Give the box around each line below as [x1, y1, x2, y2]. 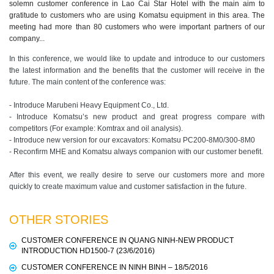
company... [9, 34, 45, 43]
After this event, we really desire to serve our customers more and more [9, 171, 265, 180]
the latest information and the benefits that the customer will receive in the [9, 66, 265, 75]
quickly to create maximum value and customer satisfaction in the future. [9, 182, 246, 191]
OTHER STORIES [9, 213, 108, 227]
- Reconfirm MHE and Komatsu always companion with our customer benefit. [9, 147, 265, 157]
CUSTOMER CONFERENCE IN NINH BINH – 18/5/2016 [21, 263, 208, 272]
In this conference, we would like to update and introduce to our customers [9, 54, 265, 64]
